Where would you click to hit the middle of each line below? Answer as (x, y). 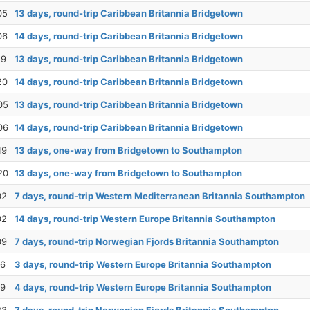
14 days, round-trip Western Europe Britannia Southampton (145, 219)
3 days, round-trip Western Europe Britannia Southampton (143, 265)
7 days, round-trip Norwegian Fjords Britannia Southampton (147, 242)
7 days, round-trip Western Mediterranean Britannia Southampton (160, 196)
